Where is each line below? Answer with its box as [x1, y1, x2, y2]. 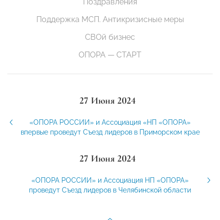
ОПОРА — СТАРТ [79, 50, 141, 60]
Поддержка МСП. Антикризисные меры [36, 15, 184, 25]
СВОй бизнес [85, 32, 135, 42]
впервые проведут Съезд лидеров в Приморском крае [20, 128, 200, 137]
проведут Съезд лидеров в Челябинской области [29, 186, 191, 194]
